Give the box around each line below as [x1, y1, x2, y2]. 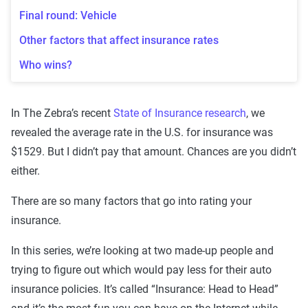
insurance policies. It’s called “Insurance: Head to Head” [11, 282, 278, 296]
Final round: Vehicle [19, 8, 117, 22]
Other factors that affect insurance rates [19, 33, 219, 47]
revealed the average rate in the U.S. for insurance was [11, 125, 273, 139]
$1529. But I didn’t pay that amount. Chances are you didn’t [11, 144, 296, 158]
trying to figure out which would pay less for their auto [11, 263, 272, 276]
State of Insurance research [113, 106, 246, 120]
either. [11, 164, 43, 177]
